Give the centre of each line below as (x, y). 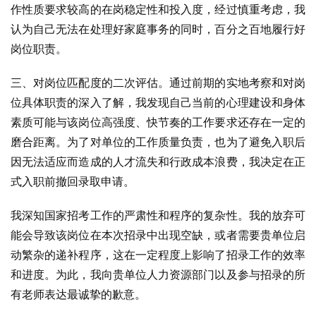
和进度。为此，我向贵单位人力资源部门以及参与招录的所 (158, 274)
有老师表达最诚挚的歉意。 (78, 294)
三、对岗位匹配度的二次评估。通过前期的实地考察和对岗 (158, 83)
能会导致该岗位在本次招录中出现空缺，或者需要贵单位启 (158, 235)
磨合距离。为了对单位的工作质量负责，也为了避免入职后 (158, 142)
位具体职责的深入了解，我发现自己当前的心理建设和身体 (158, 102)
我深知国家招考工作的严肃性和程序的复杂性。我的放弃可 (158, 215)
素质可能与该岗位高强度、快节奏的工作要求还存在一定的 (158, 122)
